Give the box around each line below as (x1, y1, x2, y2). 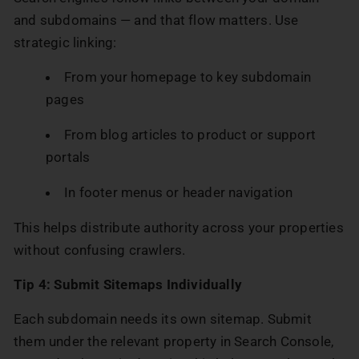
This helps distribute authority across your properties (14, 219, 344, 236)
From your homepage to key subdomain (64, 68, 311, 85)
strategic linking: (14, 34, 117, 50)
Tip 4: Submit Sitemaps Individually (14, 276, 242, 292)
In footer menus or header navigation (64, 184, 293, 200)
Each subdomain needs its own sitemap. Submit (14, 310, 312, 327)
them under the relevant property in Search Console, (14, 333, 334, 349)
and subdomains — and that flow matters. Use (14, 11, 299, 28)
